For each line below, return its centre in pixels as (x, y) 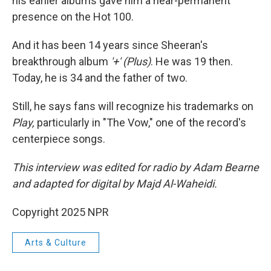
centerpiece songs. (59, 139)
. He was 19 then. (192, 61)
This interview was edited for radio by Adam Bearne (135, 167)
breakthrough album (61, 61)
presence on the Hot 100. (73, 16)
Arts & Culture (56, 242)
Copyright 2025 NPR (60, 212)
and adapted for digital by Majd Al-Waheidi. (115, 183)
